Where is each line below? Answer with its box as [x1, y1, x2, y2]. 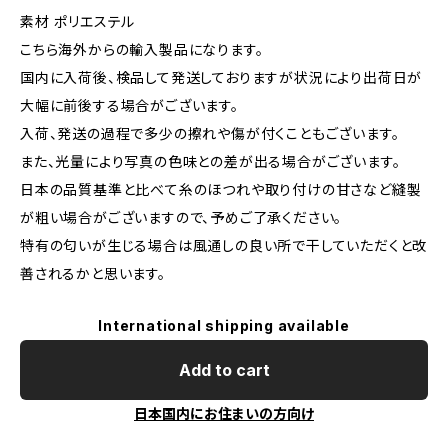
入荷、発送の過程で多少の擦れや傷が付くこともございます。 [20, 125, 400, 142]
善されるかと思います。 [20, 265, 166, 282]
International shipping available [98, 317, 350, 334]
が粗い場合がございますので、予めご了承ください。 [20, 209, 343, 226]
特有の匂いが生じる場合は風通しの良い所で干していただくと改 [20, 237, 428, 254]
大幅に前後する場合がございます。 [20, 97, 239, 114]
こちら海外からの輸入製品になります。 [20, 41, 264, 58]
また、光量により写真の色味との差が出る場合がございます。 [20, 153, 401, 170]
